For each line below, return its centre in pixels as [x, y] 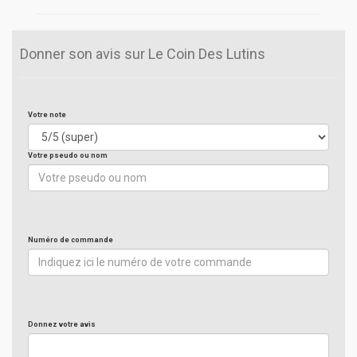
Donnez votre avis [62, 324]
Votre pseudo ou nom [68, 155]
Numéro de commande [71, 240]
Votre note [47, 115]
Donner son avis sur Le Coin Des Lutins [143, 54]
